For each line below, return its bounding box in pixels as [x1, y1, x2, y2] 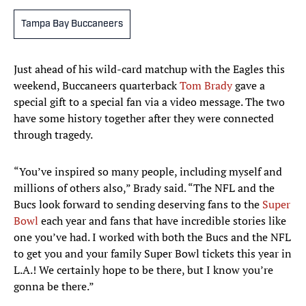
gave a [232, 78, 265, 94]
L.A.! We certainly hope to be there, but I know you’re [14, 262, 273, 278]
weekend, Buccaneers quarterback [14, 78, 180, 94]
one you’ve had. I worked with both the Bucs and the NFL [14, 229, 291, 245]
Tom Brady [180, 78, 232, 94]
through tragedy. [14, 127, 93, 143]
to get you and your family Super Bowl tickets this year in [14, 246, 292, 262]
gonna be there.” [14, 279, 96, 294]
